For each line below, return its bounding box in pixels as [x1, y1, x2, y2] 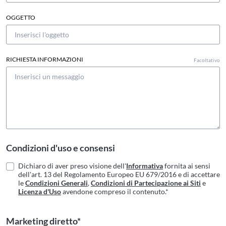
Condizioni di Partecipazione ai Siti [91, 179, 201, 188]
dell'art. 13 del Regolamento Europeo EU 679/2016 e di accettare [18, 170, 220, 179]
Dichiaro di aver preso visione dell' [18, 161, 126, 171]
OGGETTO [6, 14, 35, 22]
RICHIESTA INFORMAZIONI [6, 55, 83, 64]
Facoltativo [194, 57, 220, 64]
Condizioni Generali [25, 179, 88, 188]
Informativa [126, 161, 163, 171]
